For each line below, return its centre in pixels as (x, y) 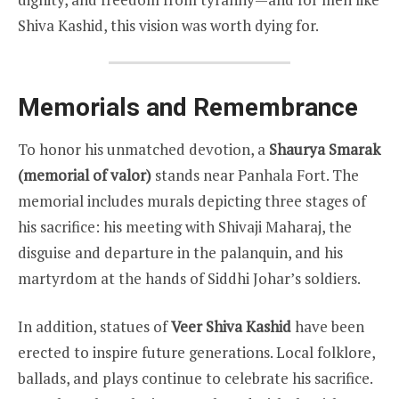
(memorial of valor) (85, 175)
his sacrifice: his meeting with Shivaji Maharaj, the (185, 226)
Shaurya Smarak (325, 149)
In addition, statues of (94, 327)
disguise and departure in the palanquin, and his (180, 252)
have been (328, 327)
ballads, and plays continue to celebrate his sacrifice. (195, 379)
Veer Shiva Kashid (231, 327)
